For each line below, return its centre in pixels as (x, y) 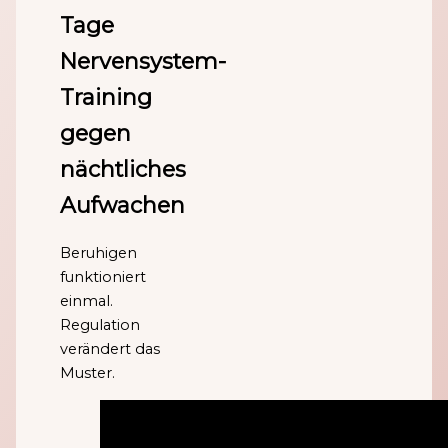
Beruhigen (99, 253)
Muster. (88, 373)
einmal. (87, 301)
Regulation (100, 325)
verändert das (110, 349)
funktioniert (103, 277)
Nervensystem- (143, 61)
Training (106, 97)
